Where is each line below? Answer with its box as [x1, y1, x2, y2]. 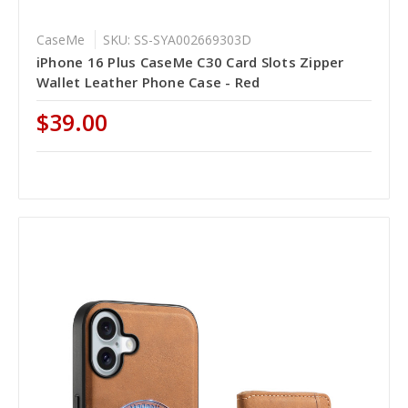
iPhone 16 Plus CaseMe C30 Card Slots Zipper [36, 52, 344, 71]
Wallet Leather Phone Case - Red [36, 72, 260, 91]
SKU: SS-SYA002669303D [102, 30, 251, 48]
